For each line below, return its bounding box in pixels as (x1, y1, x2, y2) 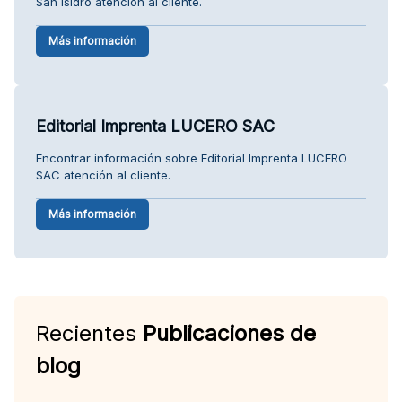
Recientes (36, 319, 143, 346)
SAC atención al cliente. (36, 167, 170, 182)
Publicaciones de (143, 319, 316, 346)
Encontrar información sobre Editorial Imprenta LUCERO (36, 150, 347, 165)
